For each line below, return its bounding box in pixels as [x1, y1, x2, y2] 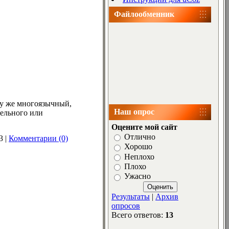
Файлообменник [114, 10, 174, 18]
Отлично [124, 132, 155, 142]
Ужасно [124, 172, 151, 181]
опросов [111, 201, 140, 210]
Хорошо [124, 142, 152, 151]
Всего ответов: [111, 210, 165, 219]
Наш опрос [114, 107, 154, 116]
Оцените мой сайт [111, 123, 177, 131]
